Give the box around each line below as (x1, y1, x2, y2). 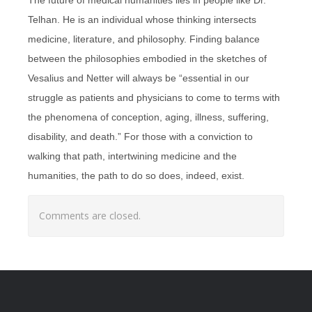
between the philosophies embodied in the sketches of (28, 52, 267, 64)
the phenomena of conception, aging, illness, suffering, (28, 111, 269, 123)
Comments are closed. (39, 208, 141, 222)
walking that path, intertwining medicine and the (28, 150, 237, 162)
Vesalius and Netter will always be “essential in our (28, 72, 249, 84)
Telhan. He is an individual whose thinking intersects (28, 13, 256, 25)
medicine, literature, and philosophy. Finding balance (28, 33, 260, 45)
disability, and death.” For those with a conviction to (28, 130, 253, 142)
